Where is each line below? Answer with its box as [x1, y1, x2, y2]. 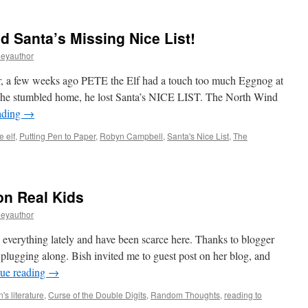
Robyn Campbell [100, 130, 163, 142]
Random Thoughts [151, 289, 220, 300]
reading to [224, 289, 262, 300]
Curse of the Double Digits [48, 289, 146, 300]
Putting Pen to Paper [19, 130, 96, 142]
